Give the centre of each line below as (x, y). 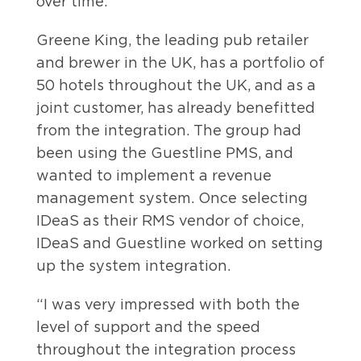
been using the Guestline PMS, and (165, 153)
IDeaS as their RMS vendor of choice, (170, 221)
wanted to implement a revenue (154, 176)
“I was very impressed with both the (168, 305)
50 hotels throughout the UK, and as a (176, 85)
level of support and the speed (148, 327)
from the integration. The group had (169, 131)
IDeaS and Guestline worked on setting (180, 243)
